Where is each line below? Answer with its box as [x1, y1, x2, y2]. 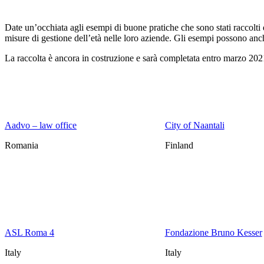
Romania [5, 140, 38, 151]
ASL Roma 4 [5, 227, 54, 238]
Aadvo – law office [5, 120, 77, 131]
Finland [164, 140, 193, 151]
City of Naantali [164, 120, 225, 131]
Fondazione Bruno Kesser [164, 227, 262, 238]
